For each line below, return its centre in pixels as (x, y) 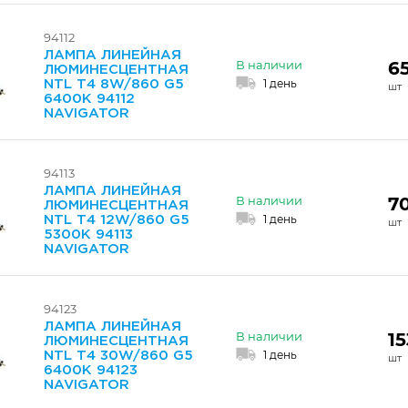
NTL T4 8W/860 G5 (114, 84)
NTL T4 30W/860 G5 (118, 356)
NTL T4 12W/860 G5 (117, 220)
